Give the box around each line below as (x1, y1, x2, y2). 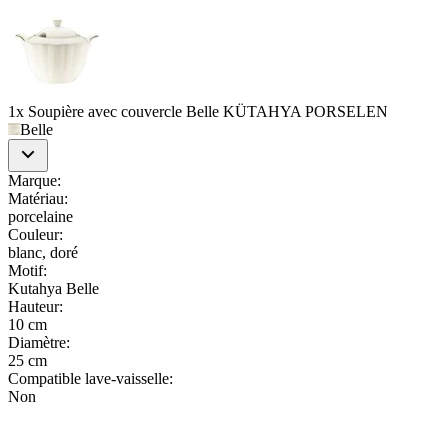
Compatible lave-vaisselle (8, 369, 169, 387)
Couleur (8, 225, 59, 243)
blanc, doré (8, 243, 78, 261)
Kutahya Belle (8, 279, 99, 297)
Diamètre (8, 333, 66, 351)
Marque (8, 171, 57, 189)
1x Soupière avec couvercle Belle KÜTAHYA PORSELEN (8, 102, 388, 120)
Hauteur (8, 297, 59, 315)
